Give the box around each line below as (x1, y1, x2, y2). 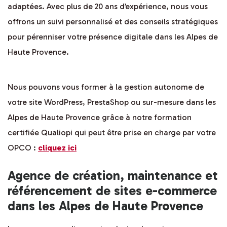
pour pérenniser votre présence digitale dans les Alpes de (8, 32, 218, 42)
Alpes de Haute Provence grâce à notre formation (8, 112, 192, 123)
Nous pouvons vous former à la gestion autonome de (8, 82, 204, 92)
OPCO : (8, 143, 38, 153)
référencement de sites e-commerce (8, 183, 217, 199)
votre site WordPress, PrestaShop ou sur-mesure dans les (8, 97, 216, 107)
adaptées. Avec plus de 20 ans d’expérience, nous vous (8, 2, 208, 12)
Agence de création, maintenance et (8, 168, 218, 184)
